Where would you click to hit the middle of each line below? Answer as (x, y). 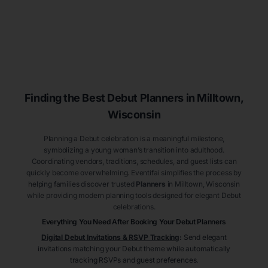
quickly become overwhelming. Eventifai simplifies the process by (134, 173)
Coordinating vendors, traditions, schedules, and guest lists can (134, 162)
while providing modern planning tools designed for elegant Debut (134, 196)
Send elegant (205, 237)
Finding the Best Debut (81, 98)
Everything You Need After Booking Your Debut (119, 222)
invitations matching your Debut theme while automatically (134, 249)
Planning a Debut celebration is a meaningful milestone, (134, 139)
